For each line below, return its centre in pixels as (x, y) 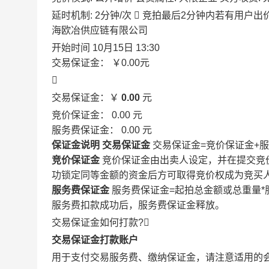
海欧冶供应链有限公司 (100, 30)
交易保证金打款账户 (95, 240)
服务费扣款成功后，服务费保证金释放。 (138, 205)
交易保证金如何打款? (98, 222)
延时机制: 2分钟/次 (93, 15)
